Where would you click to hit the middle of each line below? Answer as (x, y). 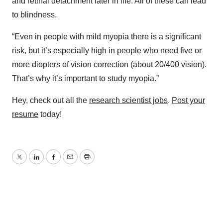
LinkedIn (51, 163)
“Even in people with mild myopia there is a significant (107, 37)
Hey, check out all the (51, 100)
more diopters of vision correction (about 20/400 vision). (109, 64)
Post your (188, 100)
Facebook (70, 163)
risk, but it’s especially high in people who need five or (107, 51)
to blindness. (34, 15)
